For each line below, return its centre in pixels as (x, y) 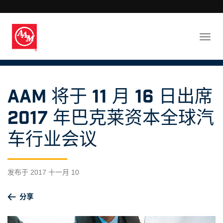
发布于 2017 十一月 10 (43, 172)
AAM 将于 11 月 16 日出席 (110, 97)
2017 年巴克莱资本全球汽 (111, 118)
